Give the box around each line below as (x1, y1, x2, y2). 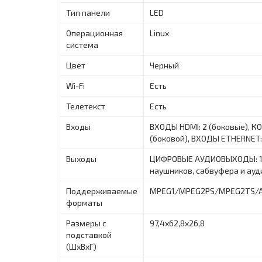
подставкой (66, 229, 112, 240)
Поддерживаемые (66, 185, 137, 196)
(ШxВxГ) (66, 241, 96, 251)
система (66, 39, 98, 50)
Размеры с (66, 218, 106, 228)
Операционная (66, 27, 123, 38)
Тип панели (66, 7, 110, 18)
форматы (66, 197, 102, 208)
